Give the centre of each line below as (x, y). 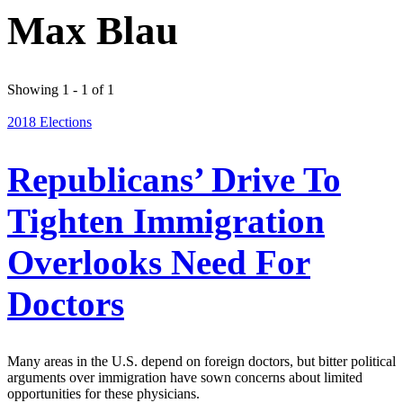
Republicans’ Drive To (174, 180)
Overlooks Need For (159, 263)
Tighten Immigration (166, 221)
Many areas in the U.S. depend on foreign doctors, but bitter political (201, 362)
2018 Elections (49, 121)
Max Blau (93, 30)
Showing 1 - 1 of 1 (61, 89)
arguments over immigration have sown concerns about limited (185, 378)
